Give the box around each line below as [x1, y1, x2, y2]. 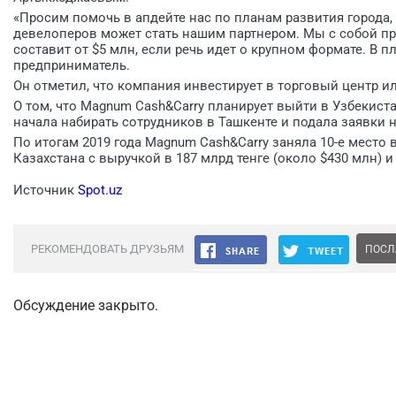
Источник [13, 181, 78, 198]
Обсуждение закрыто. [13, 296, 158, 314]
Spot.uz [78, 181, 122, 198]
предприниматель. [13, 57, 130, 73]
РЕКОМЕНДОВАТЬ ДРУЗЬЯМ [31, 241, 184, 255]
